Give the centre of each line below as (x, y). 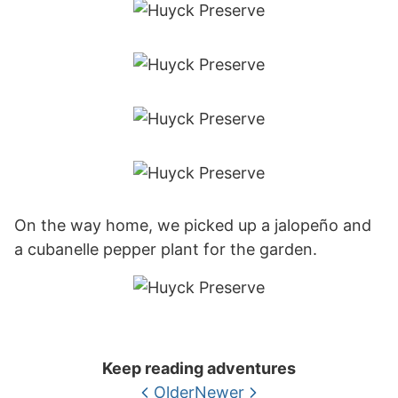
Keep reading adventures (199, 368)
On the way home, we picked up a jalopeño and (193, 225)
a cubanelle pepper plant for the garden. (166, 249)
